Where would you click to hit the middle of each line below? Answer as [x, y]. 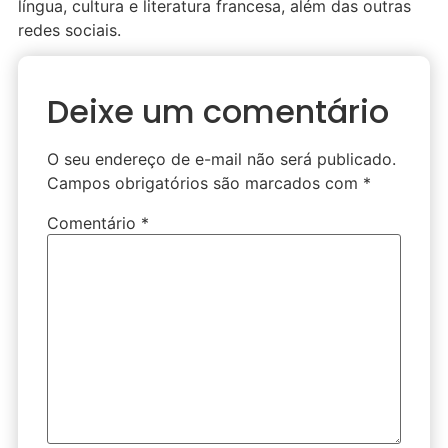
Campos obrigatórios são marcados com [205, 183]
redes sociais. [69, 29]
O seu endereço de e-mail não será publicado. [221, 159]
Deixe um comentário [218, 112]
